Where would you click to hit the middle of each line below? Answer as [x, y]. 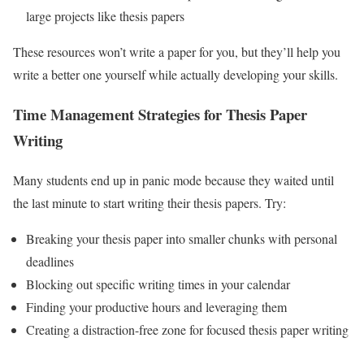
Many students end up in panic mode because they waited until [173, 180]
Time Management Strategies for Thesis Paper [160, 115]
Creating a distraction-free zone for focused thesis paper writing [187, 329]
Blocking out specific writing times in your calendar [158, 284]
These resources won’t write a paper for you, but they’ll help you [177, 52]
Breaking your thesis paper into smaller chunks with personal [182, 238]
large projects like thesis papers [105, 16]
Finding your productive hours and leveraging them [156, 306]
